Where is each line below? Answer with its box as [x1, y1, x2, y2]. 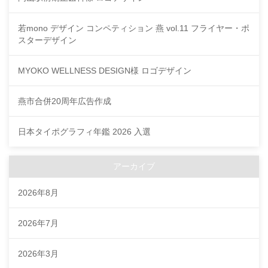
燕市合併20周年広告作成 [18, 96, 111, 106]
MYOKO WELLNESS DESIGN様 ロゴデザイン [18, 66, 191, 76]
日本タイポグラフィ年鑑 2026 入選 [18, 127, 151, 137]
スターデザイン [18, 35, 77, 45]
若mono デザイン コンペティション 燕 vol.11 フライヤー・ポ [18, 23, 249, 33]
